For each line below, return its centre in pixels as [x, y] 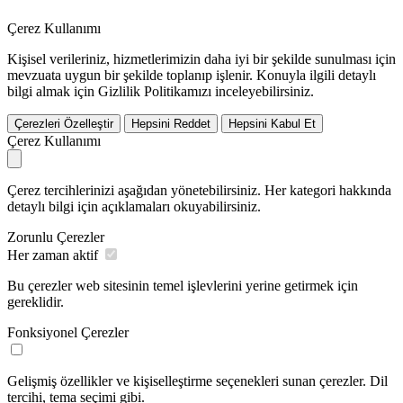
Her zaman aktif [53, 255]
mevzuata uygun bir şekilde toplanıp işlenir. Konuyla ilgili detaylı [192, 76]
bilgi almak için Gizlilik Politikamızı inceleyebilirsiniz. [161, 92]
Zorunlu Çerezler [56, 237]
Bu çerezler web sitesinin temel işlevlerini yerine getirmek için [183, 286]
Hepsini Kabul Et [272, 124]
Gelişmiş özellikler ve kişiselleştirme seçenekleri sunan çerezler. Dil [197, 381]
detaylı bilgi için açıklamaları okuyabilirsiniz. [134, 207]
